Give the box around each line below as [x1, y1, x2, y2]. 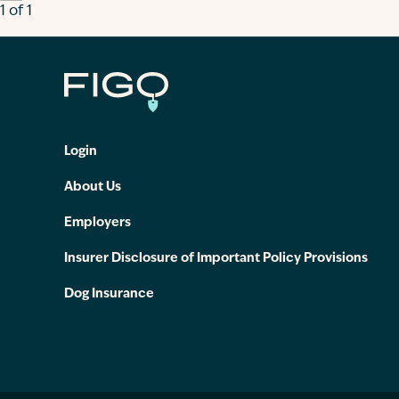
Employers [64, 216, 131, 230]
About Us [64, 181, 121, 194]
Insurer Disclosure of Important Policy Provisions [64, 252, 368, 265]
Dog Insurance [64, 288, 154, 301]
